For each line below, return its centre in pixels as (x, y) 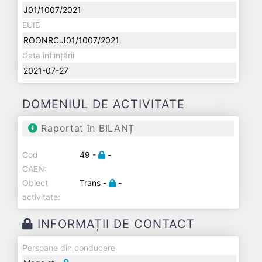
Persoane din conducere (69, 248)
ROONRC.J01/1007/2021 (71, 40)
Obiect (35, 183)
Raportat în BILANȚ (86, 128)
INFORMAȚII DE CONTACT (114, 224)
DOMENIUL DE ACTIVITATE (104, 104)
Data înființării (48, 55)
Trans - (94, 183)
